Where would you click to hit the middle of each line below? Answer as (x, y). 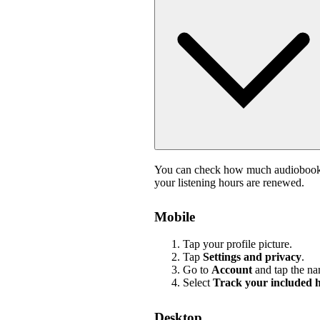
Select (198, 283)
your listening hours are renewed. (229, 182)
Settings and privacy (252, 257)
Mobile (175, 216)
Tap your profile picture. (237, 244)
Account (232, 270)
